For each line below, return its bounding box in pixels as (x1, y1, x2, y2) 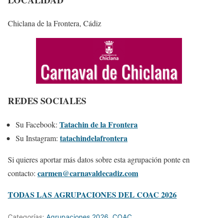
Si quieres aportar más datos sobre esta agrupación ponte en (8, 154, 190, 164)
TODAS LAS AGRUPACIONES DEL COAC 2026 (8, 188, 177, 200)
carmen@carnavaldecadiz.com (37, 167, 138, 179)
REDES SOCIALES (8, 94, 86, 107)
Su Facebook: (16, 119, 59, 129)
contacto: (8, 167, 37, 178)
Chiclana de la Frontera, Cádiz (8, 18, 101, 29)
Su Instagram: (16, 132, 60, 143)
